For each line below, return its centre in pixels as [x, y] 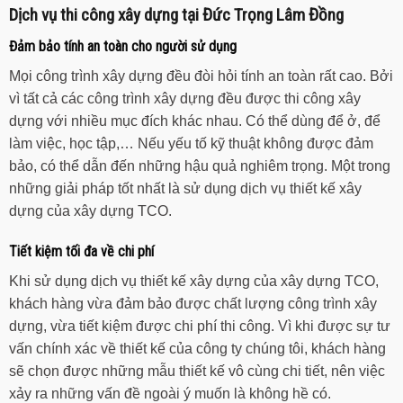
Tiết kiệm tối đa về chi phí [81, 252]
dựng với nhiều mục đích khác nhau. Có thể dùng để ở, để [195, 121]
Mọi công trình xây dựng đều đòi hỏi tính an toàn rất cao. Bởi [201, 76]
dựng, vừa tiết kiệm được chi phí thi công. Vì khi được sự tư [200, 327]
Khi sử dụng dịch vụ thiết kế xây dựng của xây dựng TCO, [194, 282]
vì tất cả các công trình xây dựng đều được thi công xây [185, 98]
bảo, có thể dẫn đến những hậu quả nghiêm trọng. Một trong [200, 166]
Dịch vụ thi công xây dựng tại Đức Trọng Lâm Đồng [176, 14]
